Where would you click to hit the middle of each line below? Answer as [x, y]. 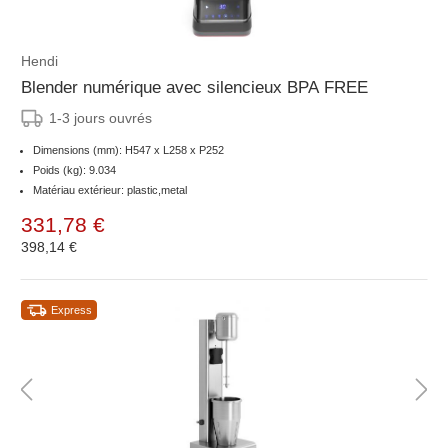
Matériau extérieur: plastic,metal [110, 190]
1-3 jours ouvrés [100, 118]
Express [71, 310]
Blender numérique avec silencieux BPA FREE [194, 88]
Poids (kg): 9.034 [74, 170]
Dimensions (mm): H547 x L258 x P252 [128, 150]
